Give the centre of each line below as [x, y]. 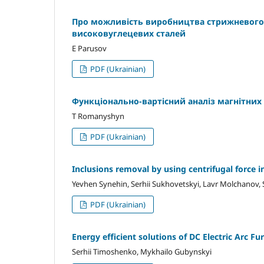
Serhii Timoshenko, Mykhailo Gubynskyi [142, 251]
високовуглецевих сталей [129, 33]
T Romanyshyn [98, 116]
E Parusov [89, 48]
